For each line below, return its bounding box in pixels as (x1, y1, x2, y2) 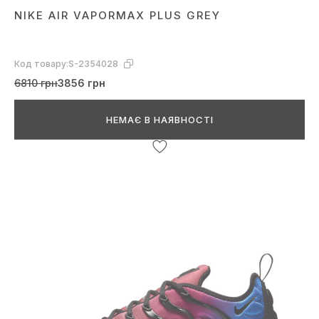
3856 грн (58, 77, 105, 90)
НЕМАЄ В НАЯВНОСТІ (105, 114, 214, 126)
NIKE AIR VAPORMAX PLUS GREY (14, 9, 221, 23)
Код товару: (14, 58, 68, 70)
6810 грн (14, 77, 58, 90)
